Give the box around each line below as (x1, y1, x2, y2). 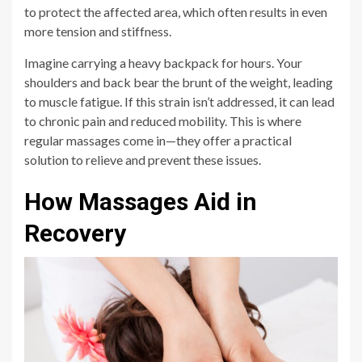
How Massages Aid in (24, 187, 257, 217)
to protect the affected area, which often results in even (24, 4, 327, 20)
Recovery (24, 219, 126, 248)
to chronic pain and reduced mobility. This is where (24, 113, 301, 129)
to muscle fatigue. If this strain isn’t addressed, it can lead (24, 94, 335, 110)
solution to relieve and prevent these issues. (24, 152, 261, 168)
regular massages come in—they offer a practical (24, 133, 292, 149)
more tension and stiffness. (24, 23, 171, 40)
